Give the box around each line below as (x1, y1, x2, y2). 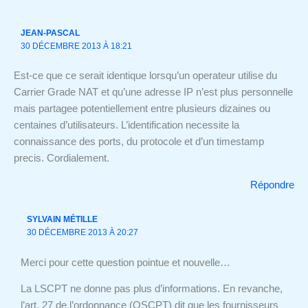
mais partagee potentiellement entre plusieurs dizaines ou (14, 103, 270, 115)
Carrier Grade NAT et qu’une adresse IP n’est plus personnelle (14, 87, 293, 98)
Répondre (250, 179, 294, 190)
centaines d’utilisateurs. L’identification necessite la (14, 120, 239, 131)
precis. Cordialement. (14, 153, 109, 164)
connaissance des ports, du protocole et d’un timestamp (14, 136, 264, 148)
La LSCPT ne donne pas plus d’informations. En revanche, (20, 283, 283, 295)
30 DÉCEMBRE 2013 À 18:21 (20, 41, 132, 51)
